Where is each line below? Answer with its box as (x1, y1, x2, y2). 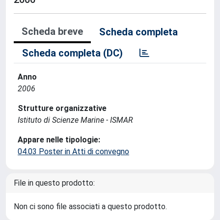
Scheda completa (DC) (22, 47, 123, 59)
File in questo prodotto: (14, 178, 95, 188)
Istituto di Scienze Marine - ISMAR (18, 115, 133, 125)
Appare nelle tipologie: (18, 135, 100, 144)
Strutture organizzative (18, 104, 107, 113)
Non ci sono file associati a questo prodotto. (14, 202, 167, 211)
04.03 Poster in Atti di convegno (18, 147, 129, 156)
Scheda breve (22, 26, 83, 37)
